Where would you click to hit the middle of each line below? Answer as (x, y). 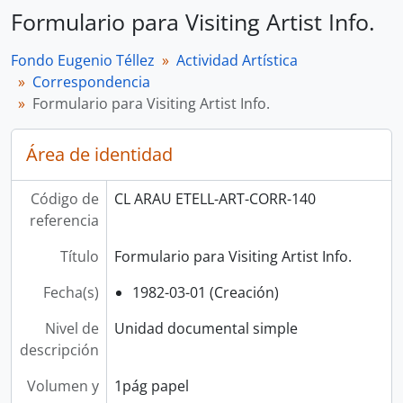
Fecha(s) (71, 292)
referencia (64, 220)
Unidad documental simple (206, 328)
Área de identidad (99, 154)
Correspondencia (91, 82)
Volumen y (63, 386)
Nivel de (72, 328)
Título (79, 256)
